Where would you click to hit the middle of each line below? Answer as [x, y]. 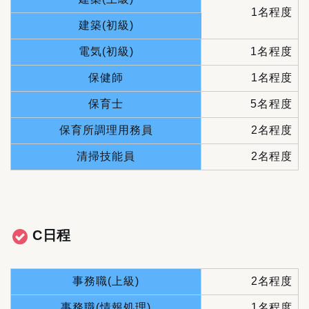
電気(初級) [106, 52]
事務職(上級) [106, 281]
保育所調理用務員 [106, 130]
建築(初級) [106, 26]
